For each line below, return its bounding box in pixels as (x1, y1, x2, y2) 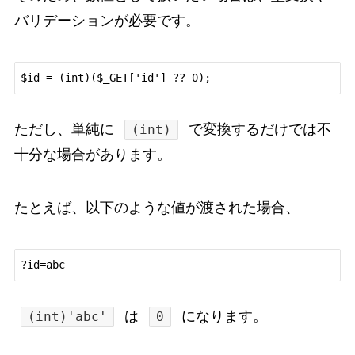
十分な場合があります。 (13, 146, 171, 162)
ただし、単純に (13, 120, 118, 137)
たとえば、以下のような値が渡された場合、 (13, 200, 300, 216)
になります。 (177, 308, 268, 325)
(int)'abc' (28, 309, 108, 325)
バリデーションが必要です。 (13, 12, 200, 29)
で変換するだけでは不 (185, 120, 332, 137)
